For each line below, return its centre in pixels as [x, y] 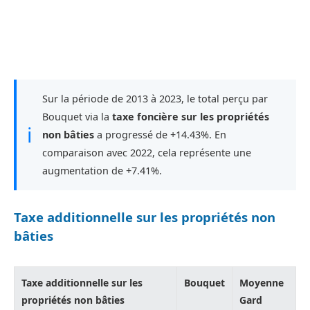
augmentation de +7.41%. [102, 170]
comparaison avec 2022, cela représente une [147, 152]
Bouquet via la [77, 116]
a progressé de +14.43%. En [160, 134]
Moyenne [262, 282]
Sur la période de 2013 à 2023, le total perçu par [155, 98]
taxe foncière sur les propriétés [191, 116]
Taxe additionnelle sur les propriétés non [145, 217]
